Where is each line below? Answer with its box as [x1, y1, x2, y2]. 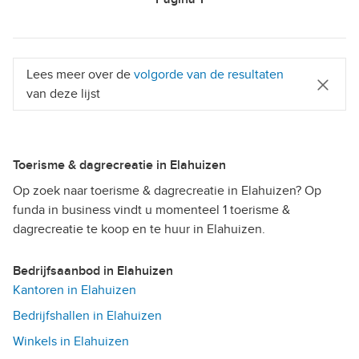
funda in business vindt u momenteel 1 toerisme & [13, 202, 290, 219]
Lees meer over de [26, 67, 134, 83]
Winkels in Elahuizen [13, 333, 129, 350]
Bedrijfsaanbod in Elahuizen [21, 263, 173, 280]
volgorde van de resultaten [134, 67, 284, 83]
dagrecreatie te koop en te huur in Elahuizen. [13, 221, 265, 238]
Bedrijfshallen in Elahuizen [13, 308, 162, 325]
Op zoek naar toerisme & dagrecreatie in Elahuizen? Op [13, 183, 321, 200]
